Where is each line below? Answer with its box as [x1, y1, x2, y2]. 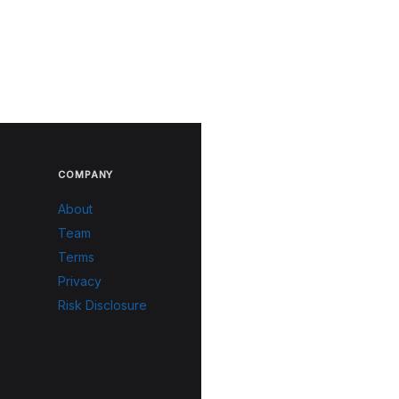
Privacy [58, 273, 102, 289]
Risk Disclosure [58, 297, 148, 313]
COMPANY [58, 168, 114, 181]
